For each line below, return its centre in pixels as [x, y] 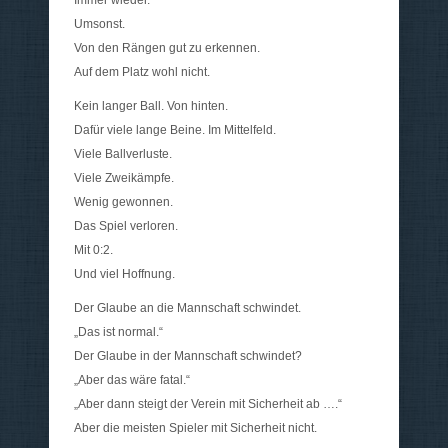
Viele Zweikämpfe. [124, 178]
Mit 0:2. [93, 250]
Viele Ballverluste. [123, 154]
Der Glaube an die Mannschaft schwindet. [187, 308]
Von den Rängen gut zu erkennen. [167, 48]
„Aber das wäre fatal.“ [132, 380]
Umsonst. [99, 24]
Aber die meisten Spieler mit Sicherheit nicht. [195, 428]
